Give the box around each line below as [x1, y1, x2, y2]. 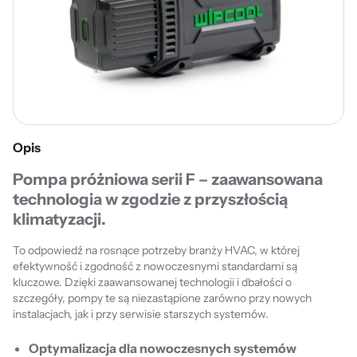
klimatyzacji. [13, 210, 106, 229]
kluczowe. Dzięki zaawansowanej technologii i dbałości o [13, 275, 292, 289]
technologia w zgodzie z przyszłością [13, 190, 288, 209]
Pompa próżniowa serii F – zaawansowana [13, 170, 323, 189]
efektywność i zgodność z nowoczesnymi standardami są [13, 259, 297, 273]
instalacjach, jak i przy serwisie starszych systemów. [13, 307, 269, 321]
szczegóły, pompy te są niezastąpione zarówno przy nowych [13, 291, 312, 305]
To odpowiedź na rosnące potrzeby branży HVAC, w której [13, 243, 300, 257]
